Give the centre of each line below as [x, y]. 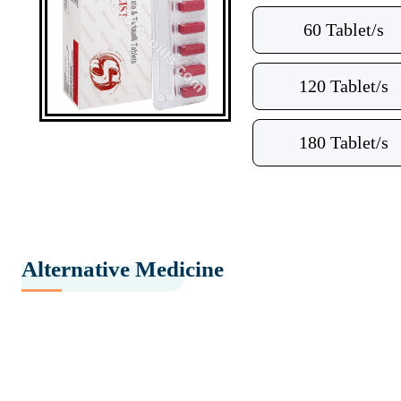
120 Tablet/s [343, 86]
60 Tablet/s [343, 30]
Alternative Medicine [123, 269]
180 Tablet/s [343, 142]
